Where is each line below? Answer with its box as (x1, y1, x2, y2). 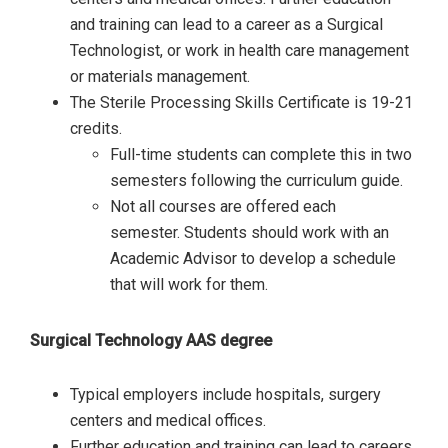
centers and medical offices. (70, 410, 266, 430)
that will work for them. (110, 274, 268, 294)
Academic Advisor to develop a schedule (110, 248, 396, 268)
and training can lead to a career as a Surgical (70, 14, 383, 34)
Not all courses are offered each (110, 196, 336, 216)
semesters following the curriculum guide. (110, 170, 403, 190)
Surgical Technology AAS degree (30, 330, 272, 350)
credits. (70, 118, 122, 138)
